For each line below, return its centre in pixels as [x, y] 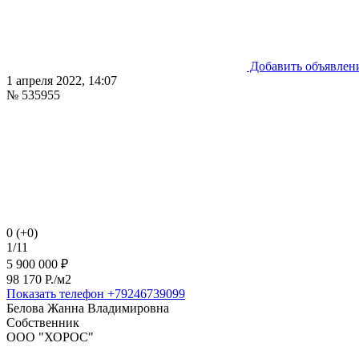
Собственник [43, 322]
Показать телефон [55, 293]
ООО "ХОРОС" [50, 337]
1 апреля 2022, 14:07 [62, 80]
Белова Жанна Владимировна [88, 308]
